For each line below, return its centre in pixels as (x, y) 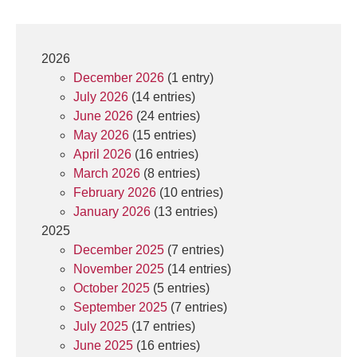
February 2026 (115, 192)
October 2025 (112, 288)
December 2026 (119, 78)
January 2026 (112, 212)
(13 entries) (184, 212)
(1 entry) (189, 78)
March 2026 (107, 173)
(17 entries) (162, 326)
